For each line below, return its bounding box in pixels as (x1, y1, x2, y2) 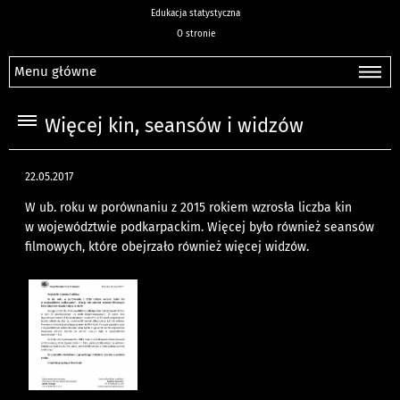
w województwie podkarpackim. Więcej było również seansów (25, 220, 375, 236)
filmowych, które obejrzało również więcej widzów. (25, 239, 310, 255)
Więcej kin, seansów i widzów (45, 114, 304, 138)
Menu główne (14, 63, 96, 79)
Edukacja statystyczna (151, 8, 240, 19)
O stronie (176, 29, 215, 39)
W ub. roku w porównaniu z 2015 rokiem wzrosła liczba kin (25, 200, 353, 216)
